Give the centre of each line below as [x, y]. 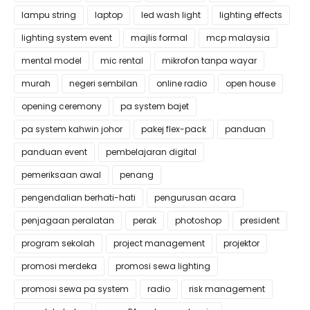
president [260, 220]
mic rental [122, 61]
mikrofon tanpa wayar [209, 61]
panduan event [54, 152]
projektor [241, 243]
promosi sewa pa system [75, 289]
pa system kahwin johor [72, 129]
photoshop [198, 220]
